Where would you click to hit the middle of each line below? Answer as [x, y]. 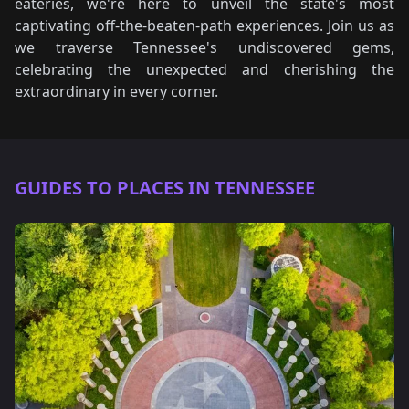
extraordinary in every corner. [116, 91]
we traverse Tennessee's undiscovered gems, [204, 47]
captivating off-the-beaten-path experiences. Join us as [204, 26]
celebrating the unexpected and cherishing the [204, 69]
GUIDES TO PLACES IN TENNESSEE [165, 188]
